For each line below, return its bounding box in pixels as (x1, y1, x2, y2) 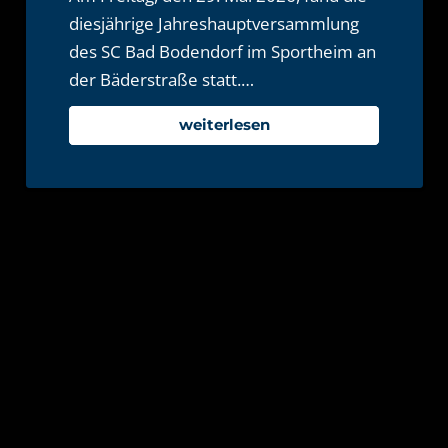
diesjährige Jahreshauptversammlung (69, 12, 360, 36)
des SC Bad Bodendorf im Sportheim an (69, 40, 377, 64)
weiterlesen (178, 115, 270, 135)
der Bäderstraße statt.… (69, 68, 255, 92)
